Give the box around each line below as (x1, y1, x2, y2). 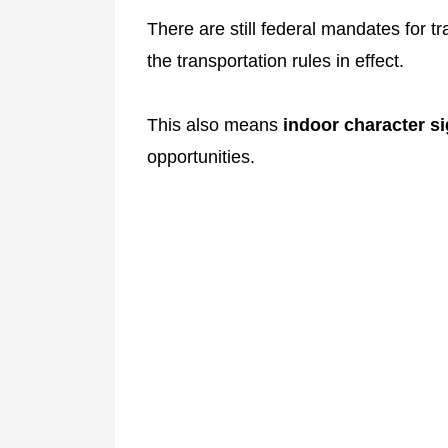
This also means (147, 114, 283, 135)
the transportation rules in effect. (147, 50, 404, 71)
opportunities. (147, 146, 255, 167)
